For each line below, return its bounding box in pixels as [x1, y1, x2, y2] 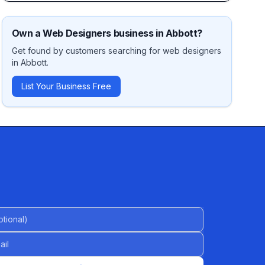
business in [111, 27, 166, 39]
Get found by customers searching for [11, 46, 163, 56]
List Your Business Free [21, 81, 111, 91]
